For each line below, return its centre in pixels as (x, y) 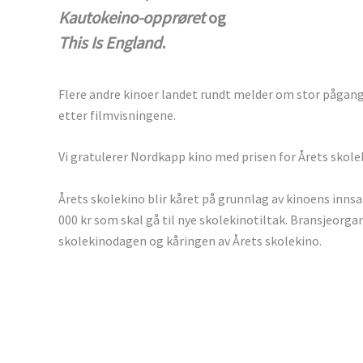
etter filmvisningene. (117, 115)
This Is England (110, 43)
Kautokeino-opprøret (132, 18)
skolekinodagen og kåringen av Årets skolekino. (190, 240)
